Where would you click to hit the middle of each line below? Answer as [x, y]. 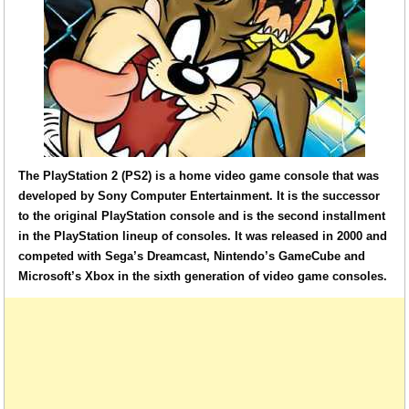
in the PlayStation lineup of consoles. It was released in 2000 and [203, 236]
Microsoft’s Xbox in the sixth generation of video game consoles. [203, 276]
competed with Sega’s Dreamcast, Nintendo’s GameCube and [192, 256]
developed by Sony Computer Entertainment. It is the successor [199, 196]
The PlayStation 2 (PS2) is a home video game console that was [199, 176]
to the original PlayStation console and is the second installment [202, 216]
